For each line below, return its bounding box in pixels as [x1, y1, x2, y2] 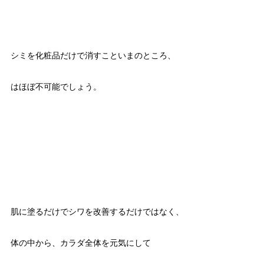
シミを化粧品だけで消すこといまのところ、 [10, 51, 176, 61]
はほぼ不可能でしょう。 [10, 82, 101, 92]
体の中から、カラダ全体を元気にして [10, 238, 151, 248]
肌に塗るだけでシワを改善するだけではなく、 [10, 207, 184, 217]
